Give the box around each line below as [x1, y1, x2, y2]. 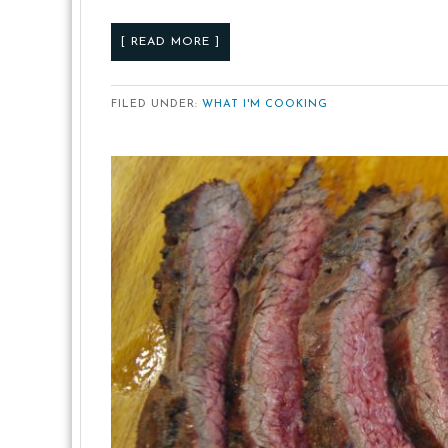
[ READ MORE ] [121, 35, 220, 48]
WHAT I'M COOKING [202, 98, 328, 110]
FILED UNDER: [111, 98, 202, 110]
